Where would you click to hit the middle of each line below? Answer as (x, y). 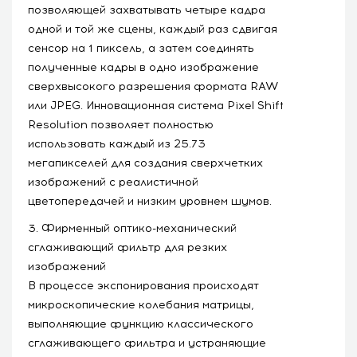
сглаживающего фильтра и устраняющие (147, 343)
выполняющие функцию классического (141, 324)
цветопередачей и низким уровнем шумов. (150, 201)
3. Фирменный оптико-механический (132, 228)
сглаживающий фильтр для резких (127, 247)
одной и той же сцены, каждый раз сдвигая (153, 29)
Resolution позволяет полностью (121, 124)
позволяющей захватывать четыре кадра (147, 10)
